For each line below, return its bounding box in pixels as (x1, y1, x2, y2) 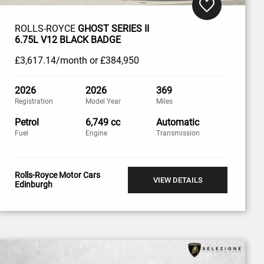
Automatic (156, 116, 200, 128)
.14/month (42, 54, 87, 66)
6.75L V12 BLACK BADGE (14, 34, 121, 45)
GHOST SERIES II (77, 22, 149, 34)
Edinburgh (14, 180, 52, 189)
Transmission (156, 128, 200, 137)
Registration (14, 97, 53, 105)
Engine (85, 128, 108, 137)
